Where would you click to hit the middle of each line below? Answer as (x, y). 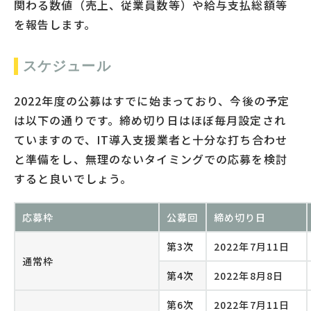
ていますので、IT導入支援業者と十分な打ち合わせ (151, 139)
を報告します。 (55, 24)
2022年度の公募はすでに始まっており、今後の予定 (152, 100)
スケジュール (67, 66)
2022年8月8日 (249, 275)
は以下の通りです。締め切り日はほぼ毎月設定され (150, 120)
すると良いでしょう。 (73, 178)
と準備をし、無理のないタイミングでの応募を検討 (151, 159)
